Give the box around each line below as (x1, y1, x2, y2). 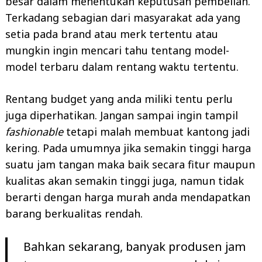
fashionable (5, 124, 66, 139)
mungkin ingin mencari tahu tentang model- (5, 43, 229, 57)
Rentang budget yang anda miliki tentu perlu (5, 91, 233, 106)
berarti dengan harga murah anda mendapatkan (5, 189, 250, 204)
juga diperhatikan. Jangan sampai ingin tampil (5, 108, 238, 122)
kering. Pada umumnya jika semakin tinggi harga (5, 140, 251, 155)
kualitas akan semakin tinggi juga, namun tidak (5, 173, 244, 188)
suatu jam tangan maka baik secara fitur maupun (5, 157, 255, 171)
